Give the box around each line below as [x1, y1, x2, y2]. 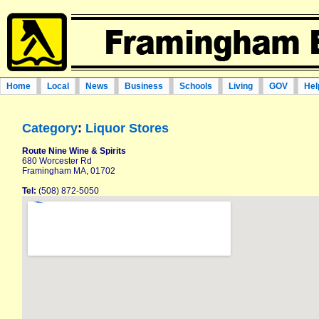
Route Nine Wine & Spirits [22, 146, 126, 156]
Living [229, 81, 253, 91]
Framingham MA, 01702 [22, 166, 115, 176]
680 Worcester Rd [22, 156, 92, 166]
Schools [179, 81, 212, 91]
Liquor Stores [85, 121, 169, 135]
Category [22, 121, 78, 135]
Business [125, 81, 163, 91]
